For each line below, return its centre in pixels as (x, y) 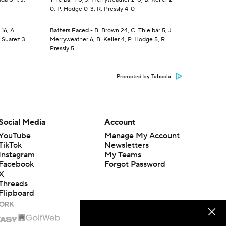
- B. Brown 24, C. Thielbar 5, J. (131, 31)
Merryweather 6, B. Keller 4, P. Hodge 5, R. (108, 40)
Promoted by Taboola (144, 77)
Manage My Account (142, 136)
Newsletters (126, 146)
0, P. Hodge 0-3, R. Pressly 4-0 (92, 9)
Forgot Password (135, 165)
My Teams (123, 155)
